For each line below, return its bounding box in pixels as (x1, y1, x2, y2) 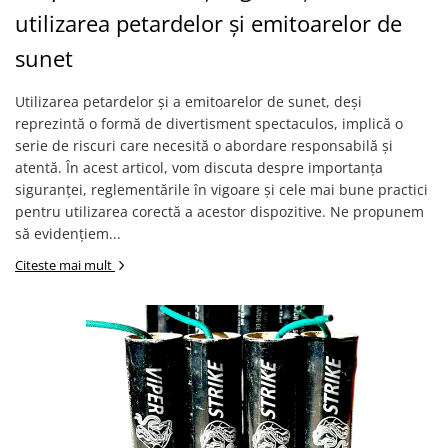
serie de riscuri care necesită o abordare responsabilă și (15, 136, 393, 155)
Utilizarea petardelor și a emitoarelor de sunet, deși (15, 92, 362, 111)
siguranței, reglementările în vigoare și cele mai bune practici (15, 180, 428, 199)
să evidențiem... (15, 224, 121, 243)
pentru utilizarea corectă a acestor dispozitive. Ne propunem (15, 202, 424, 221)
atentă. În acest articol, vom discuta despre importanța (15, 158, 383, 177)
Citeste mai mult (15, 256, 115, 274)
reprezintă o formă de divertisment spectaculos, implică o (15, 114, 403, 133)
